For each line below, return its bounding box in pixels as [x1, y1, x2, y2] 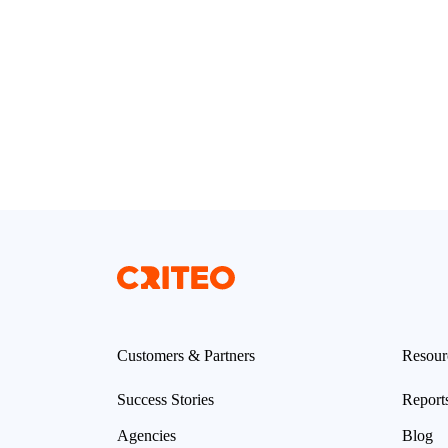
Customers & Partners [117, 346, 255, 364]
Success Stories [117, 390, 214, 408]
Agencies [117, 426, 176, 444]
